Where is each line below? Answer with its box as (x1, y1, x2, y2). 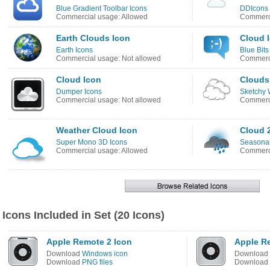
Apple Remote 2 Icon (46, 237, 132, 246)
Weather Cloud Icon (56, 125, 137, 135)
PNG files (82, 258, 113, 266)
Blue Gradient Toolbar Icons (56, 4, 147, 13)
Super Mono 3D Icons (56, 138, 127, 146)
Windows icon (82, 250, 128, 258)
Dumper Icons (56, 87, 102, 96)
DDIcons (240, 4, 268, 13)
